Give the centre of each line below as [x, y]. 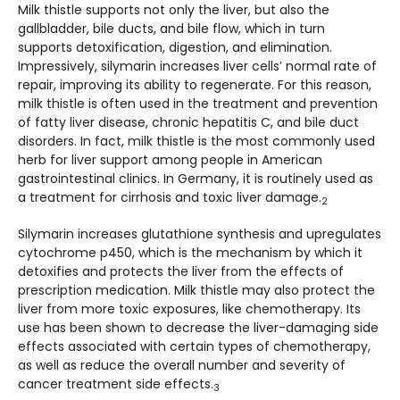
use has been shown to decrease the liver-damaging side [198, 328]
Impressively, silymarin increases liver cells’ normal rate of [197, 66]
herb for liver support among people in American [170, 160]
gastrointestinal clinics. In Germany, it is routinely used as [196, 179]
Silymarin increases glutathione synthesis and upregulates [200, 234]
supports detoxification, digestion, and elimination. [175, 47]
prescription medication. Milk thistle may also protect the [196, 290]
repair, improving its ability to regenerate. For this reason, [195, 85]
